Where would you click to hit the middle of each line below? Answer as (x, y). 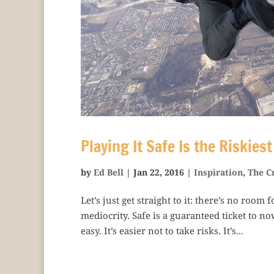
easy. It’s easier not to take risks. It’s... (162, 230)
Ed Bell (109, 172)
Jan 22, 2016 (159, 172)
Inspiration (218, 172)
